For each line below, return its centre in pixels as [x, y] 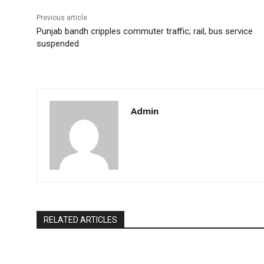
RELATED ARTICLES [80, 220]
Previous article [62, 18]
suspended [58, 44]
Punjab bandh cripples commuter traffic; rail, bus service [145, 32]
